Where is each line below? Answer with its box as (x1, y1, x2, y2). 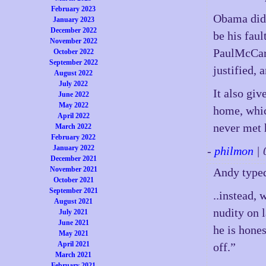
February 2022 (51, 133, 96, 141)
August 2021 (54, 197, 93, 205)
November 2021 (49, 165, 97, 173)
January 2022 (52, 144, 94, 152)
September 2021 (49, 186, 98, 195)
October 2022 (53, 47, 94, 56)
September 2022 (49, 58, 98, 66)
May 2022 (58, 101, 88, 109)
